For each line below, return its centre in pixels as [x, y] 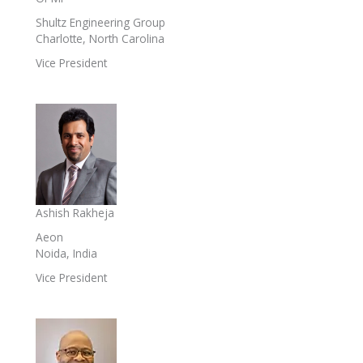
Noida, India [66, 254]
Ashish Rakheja [75, 213]
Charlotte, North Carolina [100, 39]
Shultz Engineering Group [100, 23]
